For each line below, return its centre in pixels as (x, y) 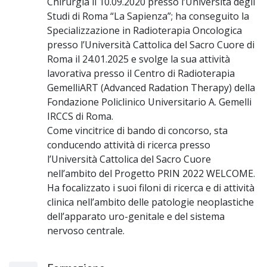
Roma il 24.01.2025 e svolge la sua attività (139, 59)
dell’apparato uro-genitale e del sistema (136, 216)
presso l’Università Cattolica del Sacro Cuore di (151, 44)
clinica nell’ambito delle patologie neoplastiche (150, 202)
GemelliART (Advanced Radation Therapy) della (151, 87)
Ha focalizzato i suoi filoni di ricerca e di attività (151, 187)
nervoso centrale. (86, 230)
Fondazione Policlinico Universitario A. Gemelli (149, 102)
